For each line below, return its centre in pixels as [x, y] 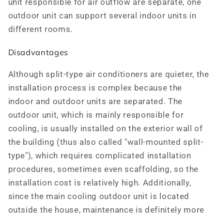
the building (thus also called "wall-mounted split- [106, 142]
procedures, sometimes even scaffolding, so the [103, 169]
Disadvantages [38, 52]
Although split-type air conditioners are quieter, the [108, 74]
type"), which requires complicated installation [100, 155]
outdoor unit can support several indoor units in [102, 16]
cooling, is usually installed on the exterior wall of [105, 128]
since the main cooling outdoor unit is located [99, 196]
